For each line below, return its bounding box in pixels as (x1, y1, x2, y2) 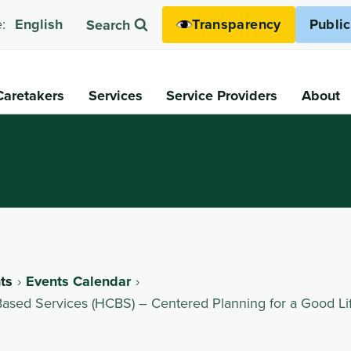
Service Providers (166, 85, 278, 106)
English (15, 14, 63, 35)
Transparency (192, 13, 281, 34)
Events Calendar (26, 270, 132, 291)
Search (86, 15, 131, 36)
